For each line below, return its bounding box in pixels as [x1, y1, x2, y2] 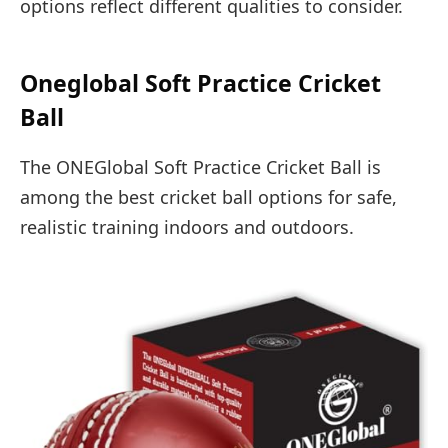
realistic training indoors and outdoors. [20, 214, 354, 239]
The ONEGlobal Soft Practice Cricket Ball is [20, 154, 381, 179]
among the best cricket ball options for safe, [20, 184, 397, 209]
